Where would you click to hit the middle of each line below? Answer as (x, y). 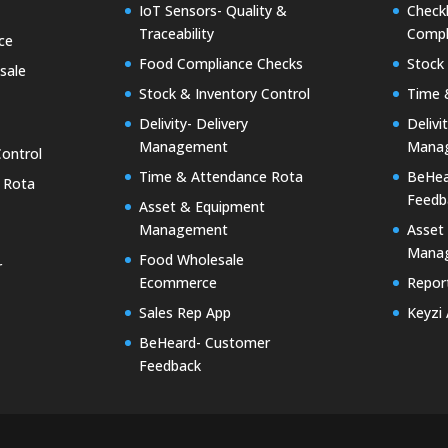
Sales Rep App (184, 313)
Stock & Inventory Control (224, 94)
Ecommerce (177, 283)
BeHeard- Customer (204, 343)
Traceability (176, 34)
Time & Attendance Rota (220, 177)
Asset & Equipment (201, 207)
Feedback (169, 366)
